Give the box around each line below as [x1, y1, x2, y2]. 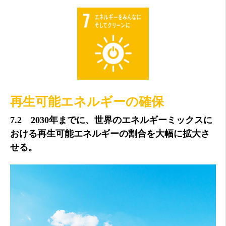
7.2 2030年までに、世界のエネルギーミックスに [10, 115, 212, 125]
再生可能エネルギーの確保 [10, 94, 164, 108]
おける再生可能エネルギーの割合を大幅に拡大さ [10, 128, 210, 139]
